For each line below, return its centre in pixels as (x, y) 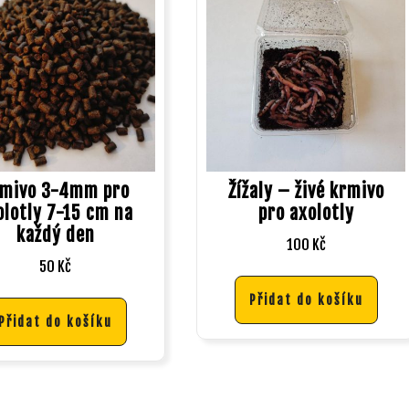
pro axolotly (306, 214)
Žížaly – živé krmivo (306, 192)
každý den (55, 236)
